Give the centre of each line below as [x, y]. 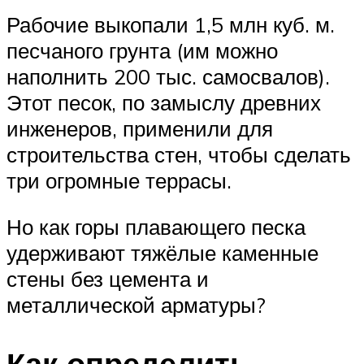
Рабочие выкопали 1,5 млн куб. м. [171, 24]
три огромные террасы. [119, 180]
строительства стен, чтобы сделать [179, 154]
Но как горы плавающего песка [156, 227]
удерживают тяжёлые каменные [162, 253]
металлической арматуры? [136, 305]
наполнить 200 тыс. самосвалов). [168, 76]
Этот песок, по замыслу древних [164, 102]
